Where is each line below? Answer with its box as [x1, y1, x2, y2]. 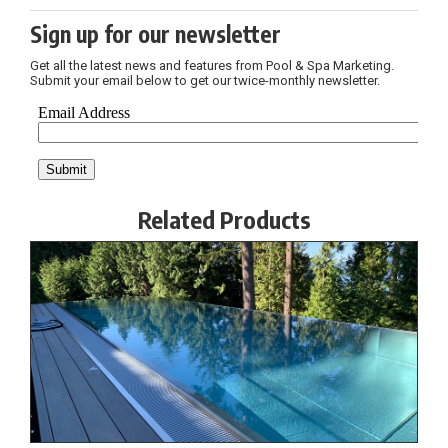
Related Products [137, 204, 311, 235]
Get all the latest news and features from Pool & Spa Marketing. [30, 58, 394, 74]
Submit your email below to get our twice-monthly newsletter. [30, 73, 380, 89]
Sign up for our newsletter [30, 20, 281, 49]
